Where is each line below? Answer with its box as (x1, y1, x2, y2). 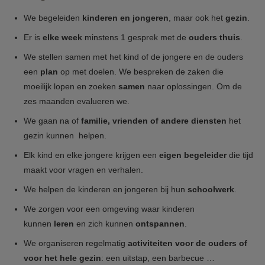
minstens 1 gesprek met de (85, 33, 189, 42)
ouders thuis (189, 33, 240, 42)
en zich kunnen (74, 219, 135, 228)
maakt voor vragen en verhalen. (24, 165, 143, 174)
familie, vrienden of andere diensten (81, 116, 229, 125)
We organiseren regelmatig (24, 238, 128, 248)
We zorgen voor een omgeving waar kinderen (24, 204, 195, 214)
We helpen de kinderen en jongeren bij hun (24, 185, 188, 194)
